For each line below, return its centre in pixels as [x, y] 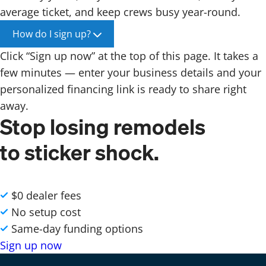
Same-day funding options [77, 228]
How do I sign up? [52, 34]
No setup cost [46, 212]
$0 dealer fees [46, 195]
